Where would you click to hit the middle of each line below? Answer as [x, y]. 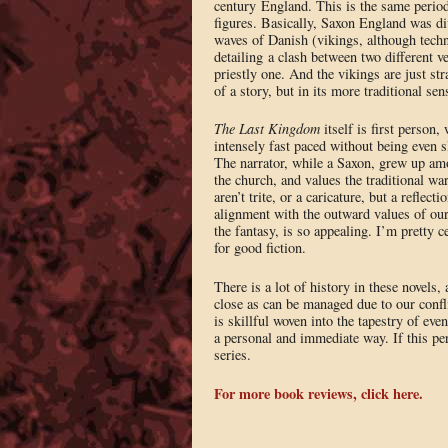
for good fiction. [259, 248]
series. [232, 355]
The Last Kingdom [266, 129]
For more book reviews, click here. [318, 393]
